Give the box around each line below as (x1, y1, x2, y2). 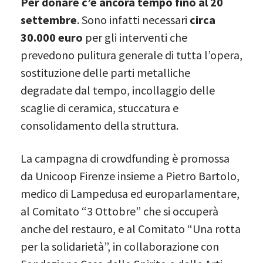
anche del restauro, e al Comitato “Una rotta (21, 221, 241, 236)
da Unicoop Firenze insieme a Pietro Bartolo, (21, 168, 240, 183)
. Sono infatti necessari (77, 12, 190, 27)
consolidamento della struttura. (21, 117, 181, 133)
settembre (21, 12, 77, 27)
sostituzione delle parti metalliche (21, 65, 190, 80)
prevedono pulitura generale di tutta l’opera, (21, 47, 242, 62)
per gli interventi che (83, 29, 187, 45)
